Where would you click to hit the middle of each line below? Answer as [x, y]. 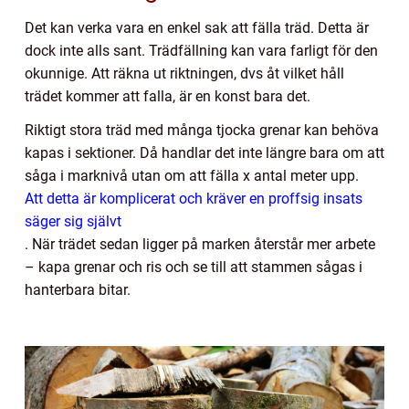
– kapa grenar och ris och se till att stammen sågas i [194, 267]
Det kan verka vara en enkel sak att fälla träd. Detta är [197, 28]
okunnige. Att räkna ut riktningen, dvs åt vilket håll [184, 74]
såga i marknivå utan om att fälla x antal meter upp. [192, 176]
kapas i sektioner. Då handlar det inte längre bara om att [204, 153]
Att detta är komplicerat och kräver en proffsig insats [194, 199]
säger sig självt [73, 222]
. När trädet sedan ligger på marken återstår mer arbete [200, 245]
